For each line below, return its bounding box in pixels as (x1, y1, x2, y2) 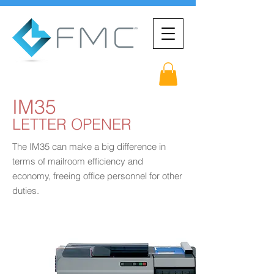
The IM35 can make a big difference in (12, 141, 166, 153)
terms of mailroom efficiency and (12, 155, 143, 168)
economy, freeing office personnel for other (12, 170, 182, 182)
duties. (12, 185, 39, 197)
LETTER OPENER (12, 115, 131, 134)
